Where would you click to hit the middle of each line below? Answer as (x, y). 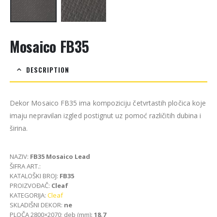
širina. (19, 128)
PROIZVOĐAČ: (31, 186)
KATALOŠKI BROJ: (35, 176)
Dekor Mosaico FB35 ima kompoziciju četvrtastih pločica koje (108, 103)
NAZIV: (19, 156)
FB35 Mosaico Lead (59, 156)
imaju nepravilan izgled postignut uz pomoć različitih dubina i (106, 116)
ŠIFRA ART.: (25, 166)
